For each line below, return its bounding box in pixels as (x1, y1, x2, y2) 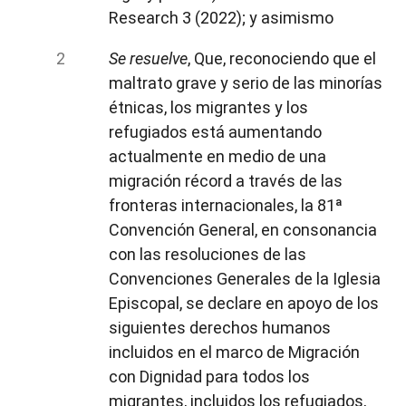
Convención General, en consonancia (109, 219, 377, 239)
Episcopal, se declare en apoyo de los (109, 293, 379, 313)
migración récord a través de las (109, 170, 343, 190)
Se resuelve (109, 48, 188, 68)
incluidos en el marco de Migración (109, 342, 360, 362)
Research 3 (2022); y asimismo (109, 7, 333, 27)
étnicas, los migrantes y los (109, 97, 308, 117)
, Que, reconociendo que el (188, 48, 376, 68)
